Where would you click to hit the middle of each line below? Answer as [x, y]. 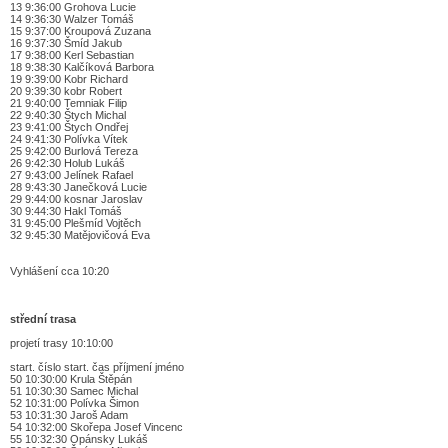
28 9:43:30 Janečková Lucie [78, 186]
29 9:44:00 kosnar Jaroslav [76, 198]
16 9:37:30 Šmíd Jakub [66, 42]
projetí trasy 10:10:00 [61, 342]
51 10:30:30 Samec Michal [74, 390]
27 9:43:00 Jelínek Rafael [71, 174]
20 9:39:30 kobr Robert [66, 90]
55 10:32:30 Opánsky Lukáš [79, 438]
